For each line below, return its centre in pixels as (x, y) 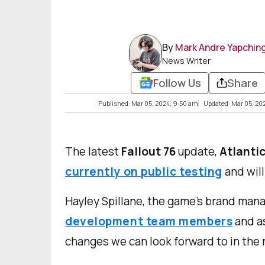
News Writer (187, 60)
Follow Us (177, 83)
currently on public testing (144, 172)
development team (122, 222)
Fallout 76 (148, 152)
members (206, 222)
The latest (93, 152)
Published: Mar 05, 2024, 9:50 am (148, 104)
